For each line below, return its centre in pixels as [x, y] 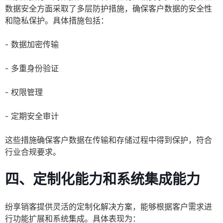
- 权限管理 [24, 92]
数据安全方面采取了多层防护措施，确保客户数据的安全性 [109, 9]
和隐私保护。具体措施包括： [57, 21]
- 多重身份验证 [32, 68]
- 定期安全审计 [32, 116]
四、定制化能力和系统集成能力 [103, 179]
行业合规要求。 [33, 152]
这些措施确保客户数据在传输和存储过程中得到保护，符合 [109, 140]
